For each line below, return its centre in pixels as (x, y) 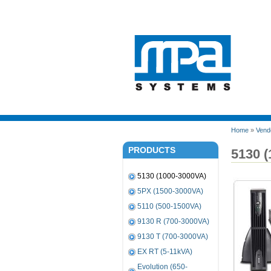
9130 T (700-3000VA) (173, 237)
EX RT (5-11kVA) (165, 252)
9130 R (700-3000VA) (173, 221)
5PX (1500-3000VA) (170, 191)
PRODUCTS (152, 150)
